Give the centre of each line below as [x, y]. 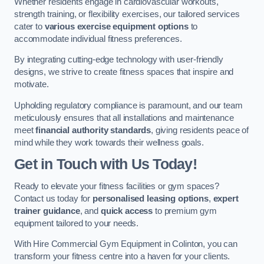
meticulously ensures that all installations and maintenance [124, 118]
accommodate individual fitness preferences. [98, 39]
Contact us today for [53, 198]
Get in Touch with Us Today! [105, 164]
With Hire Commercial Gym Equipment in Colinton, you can [126, 244]
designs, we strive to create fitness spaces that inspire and [124, 72]
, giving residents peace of [200, 130]
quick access [127, 211]
